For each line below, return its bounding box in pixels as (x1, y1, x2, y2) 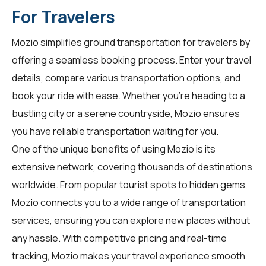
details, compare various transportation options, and (12, 71, 240, 84)
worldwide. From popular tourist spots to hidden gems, (12, 178, 248, 191)
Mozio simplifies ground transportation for (12, 35, 198, 49)
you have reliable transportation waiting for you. (12, 124, 218, 138)
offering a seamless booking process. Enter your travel (12, 53, 251, 66)
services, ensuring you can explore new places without (12, 213, 250, 227)
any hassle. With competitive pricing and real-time (12, 231, 227, 245)
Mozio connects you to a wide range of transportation (12, 195, 246, 209)
